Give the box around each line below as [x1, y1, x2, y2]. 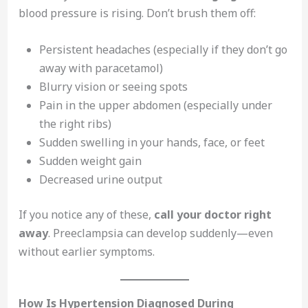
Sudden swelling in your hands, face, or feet [38, 134, 265, 150]
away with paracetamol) [38, 60, 163, 76]
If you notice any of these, [18, 206, 154, 222]
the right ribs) [38, 115, 111, 131]
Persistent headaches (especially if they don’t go [38, 41, 287, 57]
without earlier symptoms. [18, 243, 155, 259]
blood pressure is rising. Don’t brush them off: [18, 5, 256, 21]
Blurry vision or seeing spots [38, 78, 188, 94]
